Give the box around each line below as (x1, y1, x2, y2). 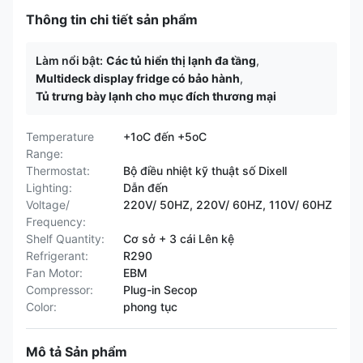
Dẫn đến (123, 181, 168, 194)
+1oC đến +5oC (123, 130, 207, 143)
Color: (26, 300, 57, 314)
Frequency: (26, 215, 86, 228)
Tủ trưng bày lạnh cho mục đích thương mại (36, 89, 276, 103)
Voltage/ (26, 198, 70, 211)
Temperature (26, 130, 94, 143)
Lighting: (26, 181, 72, 194)
